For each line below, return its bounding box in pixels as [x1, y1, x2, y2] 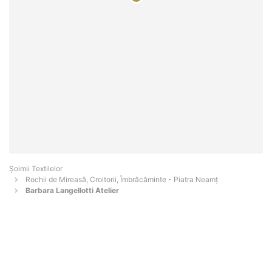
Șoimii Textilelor [9, 164, 63, 174]
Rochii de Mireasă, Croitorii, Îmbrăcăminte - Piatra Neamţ [25, 175, 218, 185]
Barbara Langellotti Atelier [25, 186, 119, 195]
